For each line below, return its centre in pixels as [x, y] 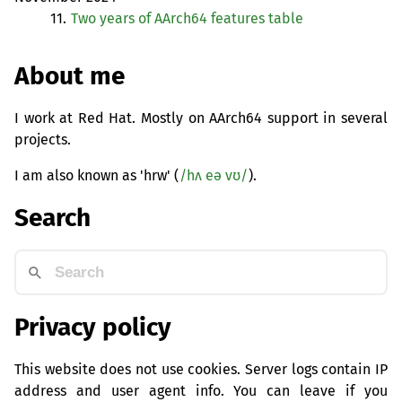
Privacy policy [93, 327]
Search [52, 218]
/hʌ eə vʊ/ [214, 175]
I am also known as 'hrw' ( [96, 175]
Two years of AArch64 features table [187, 19]
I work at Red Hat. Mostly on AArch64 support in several [201, 118]
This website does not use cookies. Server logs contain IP [201, 369]
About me [70, 75]
